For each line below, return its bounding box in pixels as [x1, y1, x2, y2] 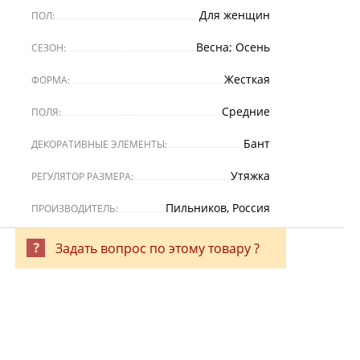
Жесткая [223, 72, 270, 87]
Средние [221, 104, 270, 119]
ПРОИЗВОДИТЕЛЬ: [31, 202, 119, 215]
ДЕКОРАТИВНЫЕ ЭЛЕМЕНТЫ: [31, 137, 168, 151]
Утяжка [230, 168, 270, 183]
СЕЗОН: [31, 41, 67, 55]
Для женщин [198, 7, 270, 22]
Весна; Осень [195, 39, 270, 55]
